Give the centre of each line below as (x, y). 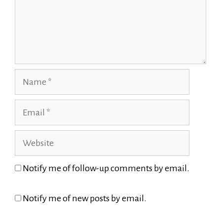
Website (30, 137)
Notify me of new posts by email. (85, 198)
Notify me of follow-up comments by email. (106, 168)
